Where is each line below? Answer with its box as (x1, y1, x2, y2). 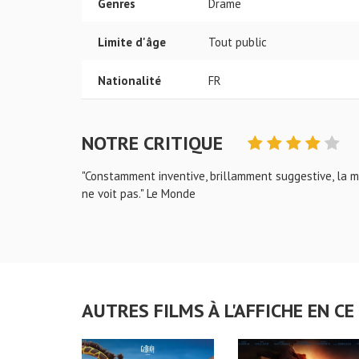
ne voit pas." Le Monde (82, 186, 196, 201)
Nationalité (98, 73, 161, 88)
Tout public (208, 34, 267, 50)
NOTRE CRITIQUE (82, 131, 228, 155)
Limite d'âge (98, 34, 166, 50)
